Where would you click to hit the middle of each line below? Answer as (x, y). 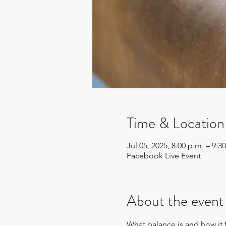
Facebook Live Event (163, 156)
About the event (175, 201)
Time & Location (175, 123)
